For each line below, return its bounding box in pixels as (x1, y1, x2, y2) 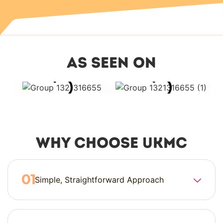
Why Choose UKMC (36, 133, 187, 152)
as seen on (67, 53, 156, 72)
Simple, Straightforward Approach (35, 174, 164, 185)
